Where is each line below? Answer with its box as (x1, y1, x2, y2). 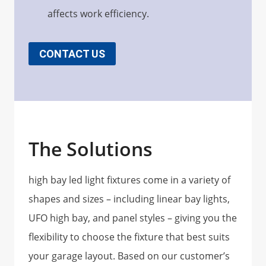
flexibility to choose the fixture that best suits (28, 230, 230, 244)
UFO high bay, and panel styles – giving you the (28, 211, 237, 225)
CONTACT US (39, 47, 105, 61)
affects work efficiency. (47, 7, 149, 20)
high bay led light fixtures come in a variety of (28, 173, 230, 187)
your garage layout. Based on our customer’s (28, 249, 230, 263)
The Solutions (28, 136, 153, 162)
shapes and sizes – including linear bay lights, (28, 192, 230, 206)
